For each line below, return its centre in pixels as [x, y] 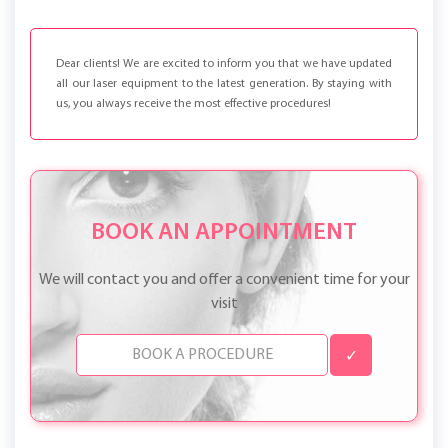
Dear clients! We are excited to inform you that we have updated [224, 64]
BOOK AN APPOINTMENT [224, 233]
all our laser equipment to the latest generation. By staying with [224, 84]
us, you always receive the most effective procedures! [193, 104]
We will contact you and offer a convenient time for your [224, 280]
